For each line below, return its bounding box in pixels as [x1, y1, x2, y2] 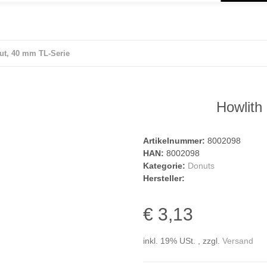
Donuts [188, 161, 215, 171]
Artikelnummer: [143, 136, 207, 146]
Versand [222, 236, 253, 246]
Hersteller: [143, 173, 185, 184]
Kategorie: [143, 161, 188, 171]
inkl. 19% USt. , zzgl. [143, 236, 222, 246]
